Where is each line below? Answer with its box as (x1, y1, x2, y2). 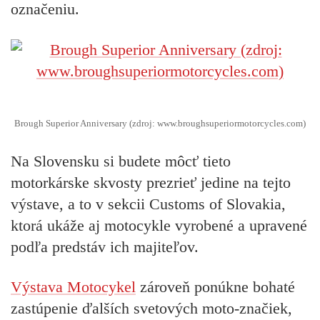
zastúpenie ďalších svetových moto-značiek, (11, 299, 292, 318)
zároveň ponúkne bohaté (136, 278, 295, 296)
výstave (11, 194, 59, 213)
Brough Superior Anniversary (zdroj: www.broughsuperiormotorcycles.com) (14, 118, 306, 129)
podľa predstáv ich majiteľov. (11, 237, 199, 256)
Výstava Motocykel (11, 278, 136, 296)
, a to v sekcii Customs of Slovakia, (59, 194, 286, 213)
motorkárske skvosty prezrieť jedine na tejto (11, 173, 291, 191)
